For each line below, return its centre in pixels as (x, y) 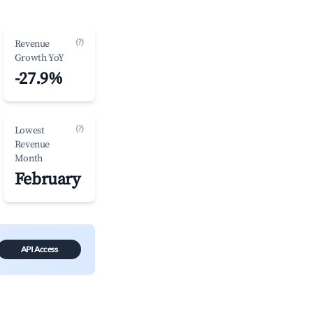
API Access (39, 249)
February (47, 180)
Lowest (29, 131)
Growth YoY (39, 58)
